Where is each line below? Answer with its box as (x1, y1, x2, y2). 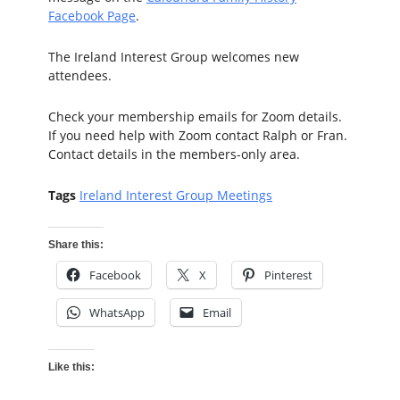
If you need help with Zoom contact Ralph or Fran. (48, 126, 347, 144)
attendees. (48, 66, 112, 84)
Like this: (48, 360, 95, 373)
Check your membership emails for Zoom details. (48, 107, 342, 125)
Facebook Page (48, 6, 136, 24)
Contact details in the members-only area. (48, 145, 300, 162)
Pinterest (264, 266, 312, 283)
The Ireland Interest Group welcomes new (48, 47, 299, 65)
